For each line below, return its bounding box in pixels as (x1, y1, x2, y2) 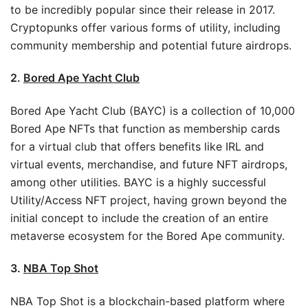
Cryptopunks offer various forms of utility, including (10, 20, 280, 34)
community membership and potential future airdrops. (10, 38, 291, 52)
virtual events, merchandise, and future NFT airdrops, (10, 157, 287, 171)
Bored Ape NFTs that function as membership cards (10, 121, 280, 135)
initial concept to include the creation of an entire (10, 210, 268, 225)
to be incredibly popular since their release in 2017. (10, 2, 275, 16)
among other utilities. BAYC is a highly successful (10, 175, 266, 189)
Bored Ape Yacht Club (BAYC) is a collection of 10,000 (10, 103, 295, 118)
